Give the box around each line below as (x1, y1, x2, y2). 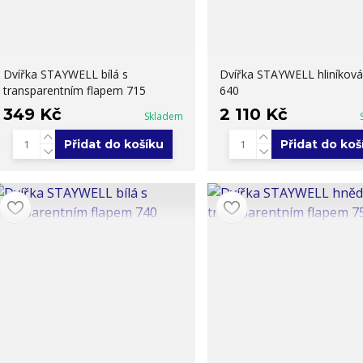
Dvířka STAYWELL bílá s (2, 66, 128, 82)
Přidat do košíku (64, 136, 164, 152)
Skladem (143, 109, 183, 123)
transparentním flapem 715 (2, 82, 146, 98)
